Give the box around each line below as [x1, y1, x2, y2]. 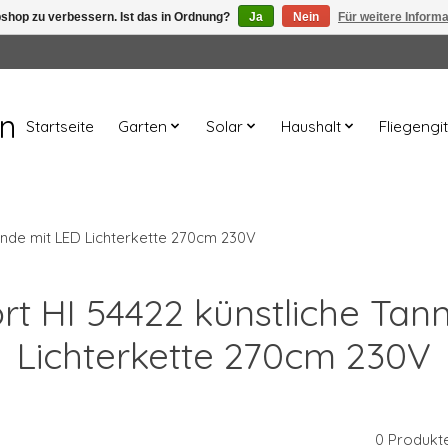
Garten [118, 116, 168, 136]
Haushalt [281, 116, 341, 136]
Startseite [26, 116, 94, 136]
